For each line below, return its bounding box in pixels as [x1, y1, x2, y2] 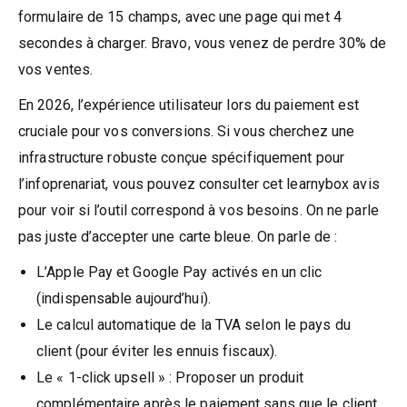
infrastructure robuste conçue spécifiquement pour [18, 148, 344, 166]
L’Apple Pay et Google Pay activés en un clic [36, 263, 323, 281]
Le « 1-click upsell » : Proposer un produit [36, 368, 304, 386]
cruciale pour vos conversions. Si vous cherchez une [18, 122, 355, 140]
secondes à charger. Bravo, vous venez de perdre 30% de [18, 34, 387, 52]
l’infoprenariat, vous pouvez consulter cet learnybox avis [18, 174, 380, 193]
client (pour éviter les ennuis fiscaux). [36, 342, 278, 360]
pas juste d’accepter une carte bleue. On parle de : [18, 227, 338, 245]
